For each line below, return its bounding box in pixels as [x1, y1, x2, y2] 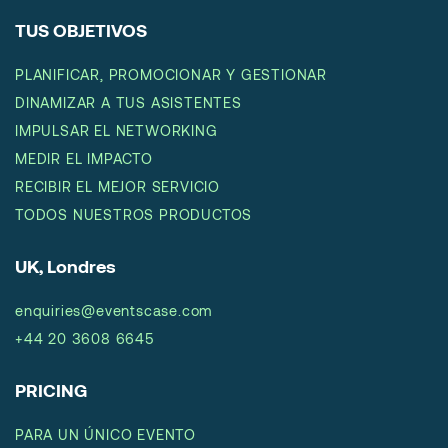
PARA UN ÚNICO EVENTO [15, 426, 196, 444]
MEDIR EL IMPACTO [15, 150, 153, 168]
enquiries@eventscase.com [15, 302, 213, 320]
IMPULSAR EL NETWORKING [15, 122, 218, 140]
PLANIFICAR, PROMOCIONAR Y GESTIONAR [15, 66, 327, 84]
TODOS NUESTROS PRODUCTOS [15, 206, 253, 224]
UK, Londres [15, 255, 116, 278]
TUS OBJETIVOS [15, 19, 147, 42]
